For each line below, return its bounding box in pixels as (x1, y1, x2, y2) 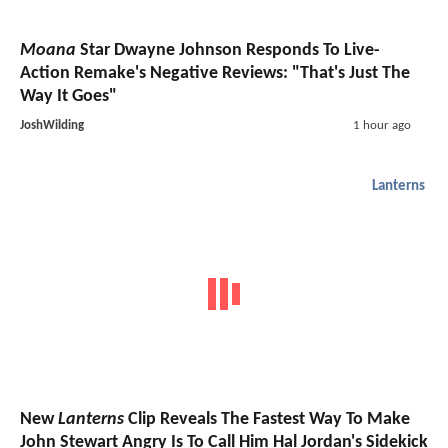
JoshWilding (20, 119, 84, 133)
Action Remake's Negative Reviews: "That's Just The (20, 64, 410, 84)
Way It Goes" (20, 87, 117, 107)
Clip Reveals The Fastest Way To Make (124, 409, 410, 429)
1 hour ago (352, 119, 411, 133)
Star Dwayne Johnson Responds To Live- (76, 41, 380, 61)
